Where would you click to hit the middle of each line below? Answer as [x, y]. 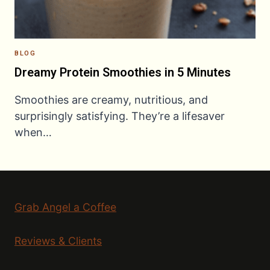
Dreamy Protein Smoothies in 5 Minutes [123, 72]
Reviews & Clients [58, 241]
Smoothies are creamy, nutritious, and [111, 100]
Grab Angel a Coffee [65, 207]
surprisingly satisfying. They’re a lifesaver [120, 116]
